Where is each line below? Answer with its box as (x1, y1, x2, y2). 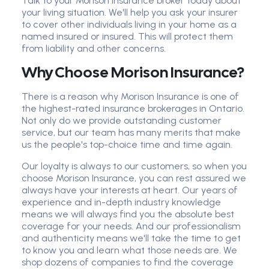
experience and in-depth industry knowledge (22, 196, 221, 208)
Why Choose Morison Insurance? (22, 62, 244, 83)
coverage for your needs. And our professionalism (22, 220, 241, 232)
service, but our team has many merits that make (22, 127, 241, 139)
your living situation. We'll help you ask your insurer (22, 7, 238, 19)
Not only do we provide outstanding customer (22, 115, 222, 127)
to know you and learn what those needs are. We (22, 244, 237, 256)
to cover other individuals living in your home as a (22, 19, 237, 31)
